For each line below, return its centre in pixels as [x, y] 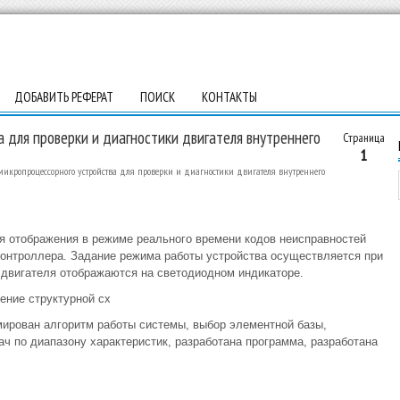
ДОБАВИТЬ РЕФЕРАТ [63, 97]
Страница [363, 137]
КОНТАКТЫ [229, 97]
